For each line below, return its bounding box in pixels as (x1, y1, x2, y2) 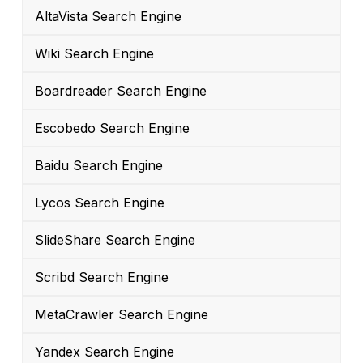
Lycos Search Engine (35, 194, 164, 211)
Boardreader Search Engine (35, 83, 207, 100)
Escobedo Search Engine (35, 120, 190, 137)
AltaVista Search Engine (35, 8, 181, 25)
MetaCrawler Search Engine (35, 306, 208, 323)
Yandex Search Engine (35, 344, 174, 361)
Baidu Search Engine (35, 157, 163, 174)
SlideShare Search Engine (35, 232, 195, 249)
